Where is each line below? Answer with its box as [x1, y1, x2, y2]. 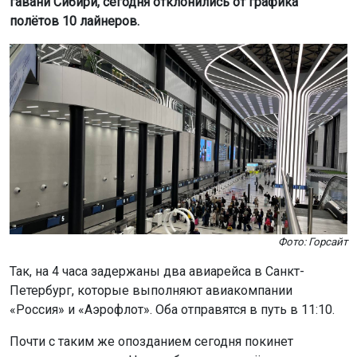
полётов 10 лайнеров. [10, 14, 139, 29]
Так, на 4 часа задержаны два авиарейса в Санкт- [10, 263, 304, 279]
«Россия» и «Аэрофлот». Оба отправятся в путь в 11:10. [10, 301, 338, 317]
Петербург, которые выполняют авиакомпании [10, 282, 292, 298]
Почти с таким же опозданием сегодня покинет [10, 333, 293, 349]
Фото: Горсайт [278, 235, 347, 248]
